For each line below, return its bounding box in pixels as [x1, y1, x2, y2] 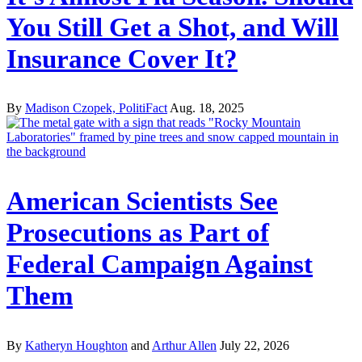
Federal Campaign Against [6, 250, 313, 280]
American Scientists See [6, 187, 278, 217]
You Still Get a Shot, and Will [6, 12, 339, 42]
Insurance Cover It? [6, 44, 238, 74]
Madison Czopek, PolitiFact [25, 101, 167, 116]
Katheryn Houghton [25, 339, 128, 353]
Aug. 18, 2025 [170, 101, 244, 116]
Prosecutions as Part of [6, 218, 269, 248]
